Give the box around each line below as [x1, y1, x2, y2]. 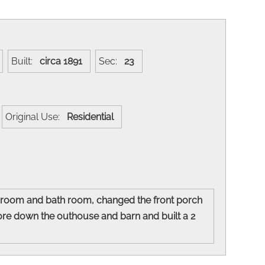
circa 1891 [40, 55, 87, 67]
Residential [67, 111, 118, 122]
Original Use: [5, 111, 67, 122]
